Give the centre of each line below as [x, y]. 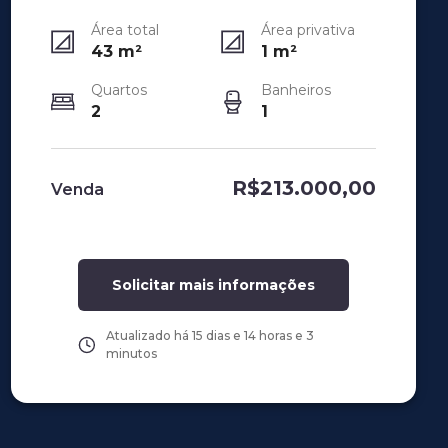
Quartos [118, 90]
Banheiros [296, 90]
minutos [131, 353]
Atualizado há [148, 335]
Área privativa [308, 30]
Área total [124, 30]
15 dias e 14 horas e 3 [252, 335]
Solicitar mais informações [213, 285]
